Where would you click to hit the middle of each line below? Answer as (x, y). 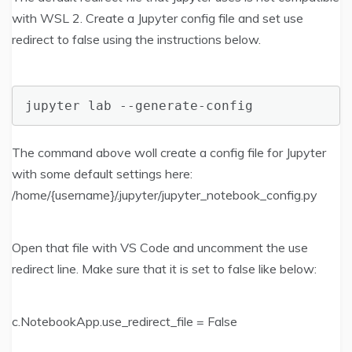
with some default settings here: (102, 174)
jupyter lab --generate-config (139, 105)
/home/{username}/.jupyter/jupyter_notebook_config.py (165, 195)
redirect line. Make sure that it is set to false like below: (164, 269)
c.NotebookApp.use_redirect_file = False (125, 322)
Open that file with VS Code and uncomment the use (160, 248)
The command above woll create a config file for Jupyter (169, 153)
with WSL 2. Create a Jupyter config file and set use (158, 18)
